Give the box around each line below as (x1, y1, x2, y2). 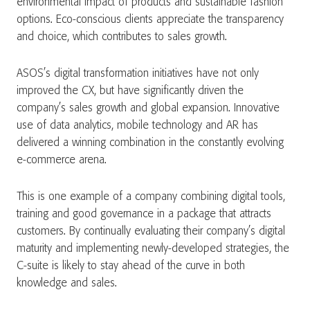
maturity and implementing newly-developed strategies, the (17, 243, 289, 255)
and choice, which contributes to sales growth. (17, 31, 227, 43)
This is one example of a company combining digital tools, (17, 191, 285, 203)
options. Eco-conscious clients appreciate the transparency (17, 14, 284, 26)
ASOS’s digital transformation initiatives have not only (17, 68, 259, 80)
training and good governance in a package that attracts (17, 208, 271, 220)
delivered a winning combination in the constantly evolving (17, 137, 284, 149)
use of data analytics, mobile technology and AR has (17, 120, 258, 131)
